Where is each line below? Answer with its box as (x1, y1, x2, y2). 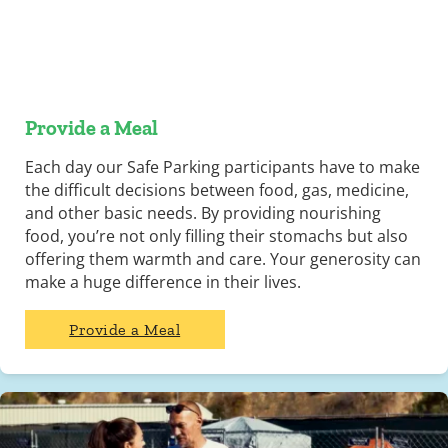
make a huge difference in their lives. (24, 271, 301, 294)
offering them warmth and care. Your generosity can (24, 248, 421, 271)
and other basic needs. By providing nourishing (24, 202, 381, 225)
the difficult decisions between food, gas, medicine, (24, 179, 409, 202)
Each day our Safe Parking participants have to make (24, 156, 420, 179)
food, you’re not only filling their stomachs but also (24, 225, 408, 248)
